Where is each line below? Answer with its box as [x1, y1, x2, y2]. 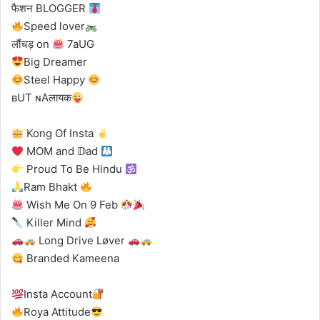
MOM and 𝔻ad [24, 144, 101, 159]
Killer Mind [24, 216, 85, 230]
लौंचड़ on [11, 37, 52, 51]
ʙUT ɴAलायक [11, 91, 71, 105]
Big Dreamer [24, 55, 88, 69]
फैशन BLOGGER [11, 1, 89, 16]
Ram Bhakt [24, 180, 81, 194]
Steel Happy [24, 73, 89, 87]
